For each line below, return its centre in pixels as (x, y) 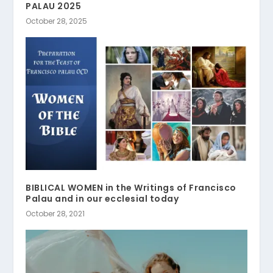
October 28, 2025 (57, 21)
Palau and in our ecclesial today (102, 199)
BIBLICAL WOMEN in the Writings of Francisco (131, 188)
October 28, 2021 (55, 214)
